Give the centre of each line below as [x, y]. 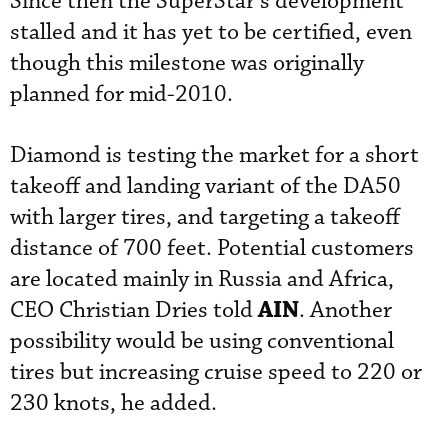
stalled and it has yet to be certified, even [211, 32]
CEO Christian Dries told [134, 310]
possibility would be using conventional [202, 341]
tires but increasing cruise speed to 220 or [216, 372]
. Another [345, 310]
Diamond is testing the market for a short [214, 155]
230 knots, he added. [113, 403]
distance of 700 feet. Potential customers [212, 248]
